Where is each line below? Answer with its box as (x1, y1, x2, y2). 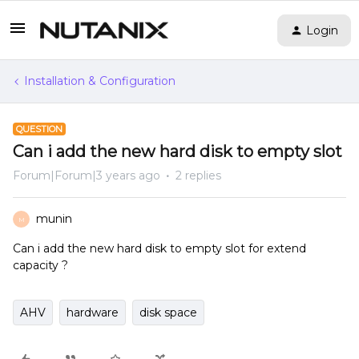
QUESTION (16, 123, 63, 135)
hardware (67, 305, 119, 320)
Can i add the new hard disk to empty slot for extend (13, 241, 306, 256)
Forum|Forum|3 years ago (13, 168, 160, 183)
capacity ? (13, 258, 68, 272)
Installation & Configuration (24, 74, 175, 88)
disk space (139, 305, 197, 320)
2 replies (175, 168, 221, 183)
